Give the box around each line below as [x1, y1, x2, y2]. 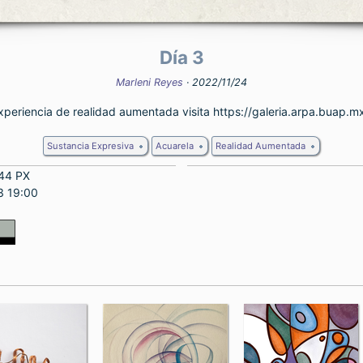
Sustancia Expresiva [47, 140, 134, 152]
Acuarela [156, 140, 194, 152]
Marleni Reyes [116, 76, 183, 88]
